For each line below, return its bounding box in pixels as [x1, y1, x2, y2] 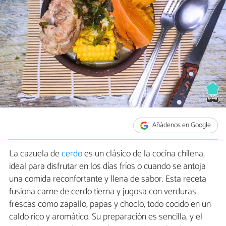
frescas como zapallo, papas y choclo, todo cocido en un [9, 197, 211, 212]
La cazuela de [9, 146, 62, 162]
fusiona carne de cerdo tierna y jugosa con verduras [9, 184, 196, 200]
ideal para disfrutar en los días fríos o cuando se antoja [9, 159, 206, 175]
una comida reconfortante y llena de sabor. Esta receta [9, 172, 206, 187]
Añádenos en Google [151, 119, 211, 131]
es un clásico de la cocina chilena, [82, 146, 205, 162]
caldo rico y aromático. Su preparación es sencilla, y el [9, 209, 202, 225]
